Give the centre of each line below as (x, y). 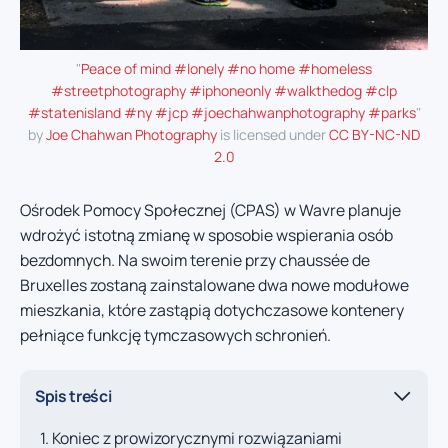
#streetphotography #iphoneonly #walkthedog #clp (224, 90)
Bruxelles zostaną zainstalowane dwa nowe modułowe (214, 284)
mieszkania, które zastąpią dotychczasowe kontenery (212, 309)
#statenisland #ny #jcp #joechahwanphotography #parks (221, 112)
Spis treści (73, 395)
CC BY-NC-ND (374, 134)
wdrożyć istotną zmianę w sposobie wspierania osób (206, 234)
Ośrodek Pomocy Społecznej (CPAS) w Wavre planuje (210, 209)
